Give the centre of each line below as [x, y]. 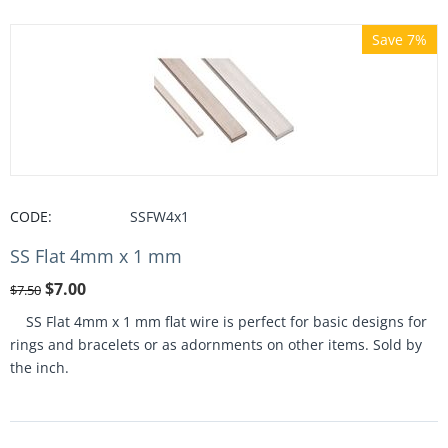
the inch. [39, 367]
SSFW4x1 [159, 216]
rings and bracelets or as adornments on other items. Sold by [216, 344]
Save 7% [399, 39]
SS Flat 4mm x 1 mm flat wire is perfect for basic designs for [218, 321]
